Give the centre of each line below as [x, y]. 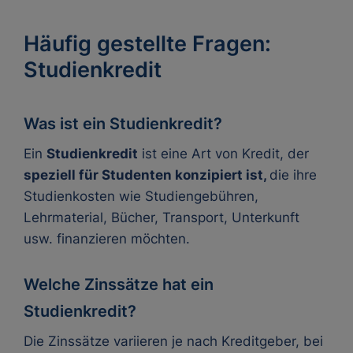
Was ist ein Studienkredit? [123, 124]
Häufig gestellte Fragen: [147, 44]
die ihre [293, 175]
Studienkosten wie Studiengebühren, [141, 196]
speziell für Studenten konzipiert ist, [147, 175]
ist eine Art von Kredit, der [223, 154]
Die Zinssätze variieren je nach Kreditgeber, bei [173, 341]
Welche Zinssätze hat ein [119, 284]
